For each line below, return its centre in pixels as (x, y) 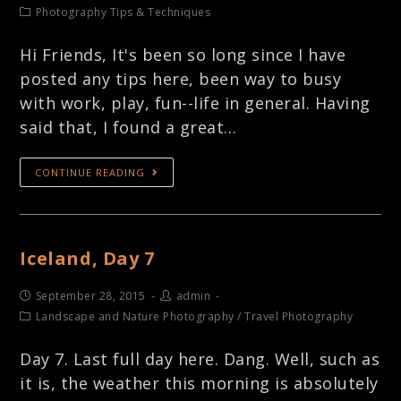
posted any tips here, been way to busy (181, 78)
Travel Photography (299, 316)
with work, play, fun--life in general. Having (195, 102)
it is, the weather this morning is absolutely (199, 383)
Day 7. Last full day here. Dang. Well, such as (200, 358)
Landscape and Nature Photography (135, 316)
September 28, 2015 (90, 295)
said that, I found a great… (128, 127)
